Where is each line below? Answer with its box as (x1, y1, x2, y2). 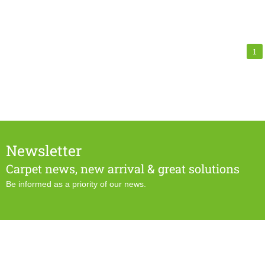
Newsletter (6, 141, 82, 161)
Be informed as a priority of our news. (6, 179, 146, 189)
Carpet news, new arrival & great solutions (6, 161, 240, 177)
